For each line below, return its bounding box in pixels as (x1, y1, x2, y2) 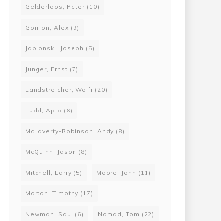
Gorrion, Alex (25, 24, 69, 31)
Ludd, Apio (25, 107, 62, 114)
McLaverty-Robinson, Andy (25, 127, 114, 135)
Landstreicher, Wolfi (25, 86, 93, 93)
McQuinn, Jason (25, 148, 76, 155)
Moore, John (96, 169, 136, 176)
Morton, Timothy (25, 189, 78, 197)
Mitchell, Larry (25, 169, 72, 176)
